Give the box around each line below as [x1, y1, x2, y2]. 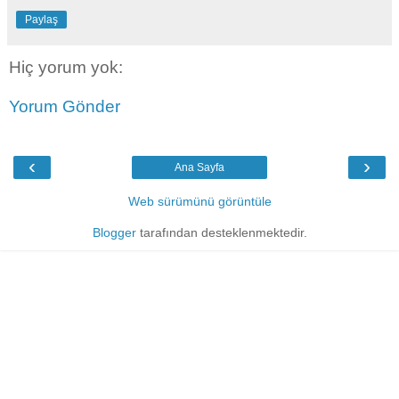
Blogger [92, 225, 136, 240]
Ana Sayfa [175, 161, 224, 175]
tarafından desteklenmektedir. [135, 225, 307, 240]
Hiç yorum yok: [9, 58, 123, 77]
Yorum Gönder [9, 97, 120, 117]
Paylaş [25, 13, 58, 27]
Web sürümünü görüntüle [127, 194, 272, 209]
